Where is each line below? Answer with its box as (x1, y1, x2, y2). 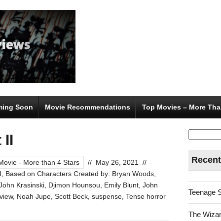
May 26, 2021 (96, 158, 139, 166)
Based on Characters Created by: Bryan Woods (5, 169, 154, 178)
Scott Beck (55, 192, 88, 200)
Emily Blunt (104, 181, 139, 189)
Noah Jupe (17, 192, 51, 200)
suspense (92, 192, 122, 200)
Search (188, 127, 214, 136)
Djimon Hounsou (48, 181, 100, 189)
